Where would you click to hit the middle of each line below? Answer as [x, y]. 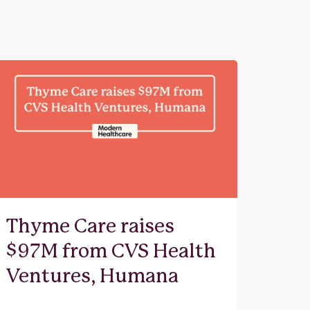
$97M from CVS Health [111, 252]
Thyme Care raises [90, 227]
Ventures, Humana [92, 276]
